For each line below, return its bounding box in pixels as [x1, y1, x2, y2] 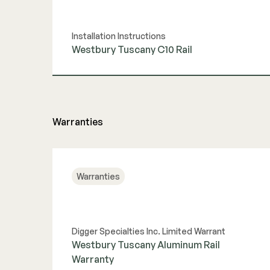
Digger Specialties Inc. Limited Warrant [72, 226, 225, 237]
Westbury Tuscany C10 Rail [72, 43, 192, 56]
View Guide [136, 83, 191, 96]
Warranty [72, 253, 114, 266]
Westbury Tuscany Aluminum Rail [72, 239, 220, 251]
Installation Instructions [72, 31, 166, 42]
